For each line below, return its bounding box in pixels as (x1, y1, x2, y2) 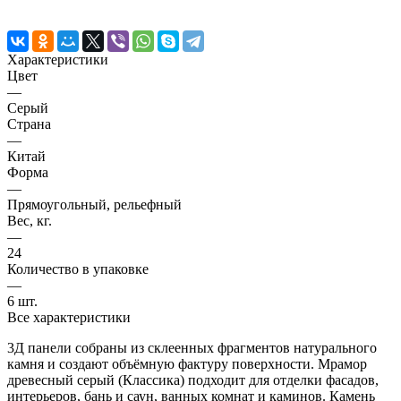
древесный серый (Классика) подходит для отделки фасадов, (7, 371, 379, 388)
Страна (7, 115, 51, 132)
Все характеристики (7, 309, 131, 325)
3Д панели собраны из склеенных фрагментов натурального (7, 339, 377, 355)
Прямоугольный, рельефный (7, 196, 182, 212)
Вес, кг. (7, 212, 52, 228)
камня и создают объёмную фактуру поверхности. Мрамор (7, 355, 367, 371)
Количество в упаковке (7, 260, 149, 277)
